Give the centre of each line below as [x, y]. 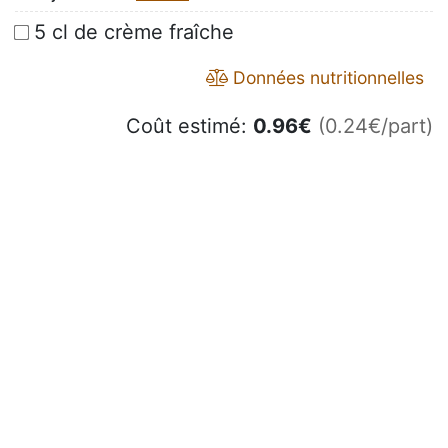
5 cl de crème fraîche [134, 32]
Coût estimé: [189, 126]
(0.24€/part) [375, 126]
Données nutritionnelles [326, 78]
